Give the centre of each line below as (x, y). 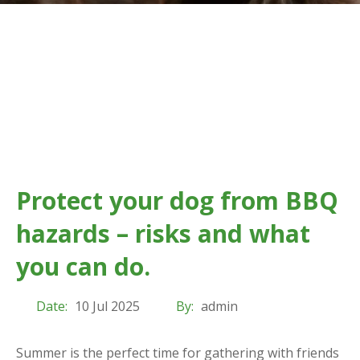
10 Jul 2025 (107, 307)
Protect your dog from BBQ (177, 201)
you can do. (83, 267)
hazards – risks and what (163, 234)
